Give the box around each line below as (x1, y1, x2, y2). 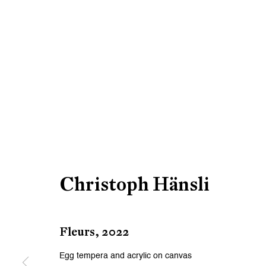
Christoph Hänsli (59, 172, 210, 195)
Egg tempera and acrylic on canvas (59, 251, 192, 260)
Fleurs (59, 224, 95, 239)
